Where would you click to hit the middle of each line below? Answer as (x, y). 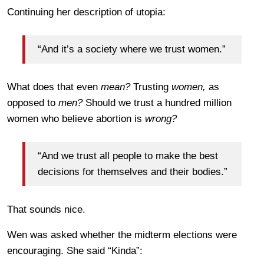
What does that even (54, 87)
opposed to (33, 103)
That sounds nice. (46, 209)
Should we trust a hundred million (157, 103)
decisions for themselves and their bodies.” (133, 172)
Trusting (151, 87)
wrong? (161, 118)
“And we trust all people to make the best (128, 156)
